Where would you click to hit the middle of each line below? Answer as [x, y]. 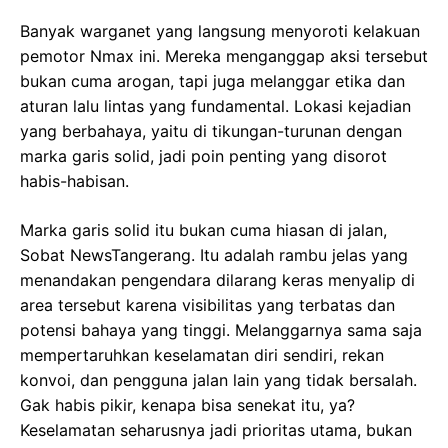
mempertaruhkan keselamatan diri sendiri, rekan [202, 354]
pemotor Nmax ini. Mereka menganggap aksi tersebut [224, 55]
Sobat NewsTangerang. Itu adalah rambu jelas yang [214, 254]
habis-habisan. [74, 180]
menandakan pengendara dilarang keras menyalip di [217, 279]
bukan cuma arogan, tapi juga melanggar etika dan [212, 80]
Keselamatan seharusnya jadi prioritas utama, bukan [216, 429]
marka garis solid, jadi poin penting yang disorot [203, 155]
